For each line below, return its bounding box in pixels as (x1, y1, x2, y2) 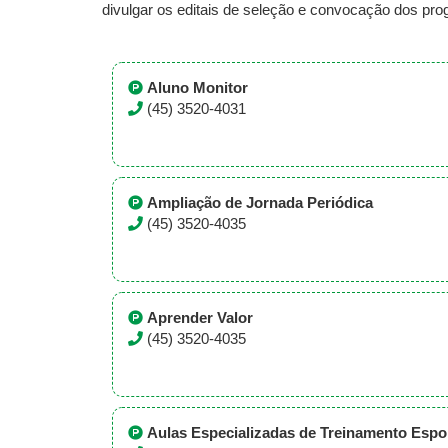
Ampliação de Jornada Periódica (147, 195, 373, 211)
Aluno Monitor (147, 80, 248, 96)
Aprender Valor (147, 310, 253, 326)
